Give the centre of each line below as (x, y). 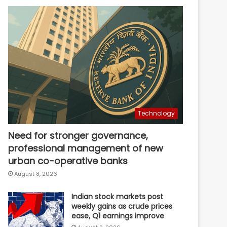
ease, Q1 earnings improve (118, 216)
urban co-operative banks (68, 161)
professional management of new (86, 148)
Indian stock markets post (118, 197)
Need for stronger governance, (78, 136)
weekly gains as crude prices (122, 206)
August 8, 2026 (36, 174)
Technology (156, 113)
